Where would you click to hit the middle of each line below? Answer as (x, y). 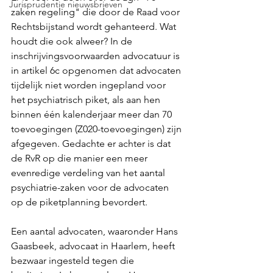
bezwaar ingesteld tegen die (74, 261)
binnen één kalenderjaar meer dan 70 (93, 114)
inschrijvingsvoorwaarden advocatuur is (97, 56)
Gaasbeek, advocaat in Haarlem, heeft (94, 246)
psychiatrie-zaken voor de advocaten (91, 187)
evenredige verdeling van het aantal (89, 173)
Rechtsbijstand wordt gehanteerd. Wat (95, 27)
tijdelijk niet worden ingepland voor (90, 85)
